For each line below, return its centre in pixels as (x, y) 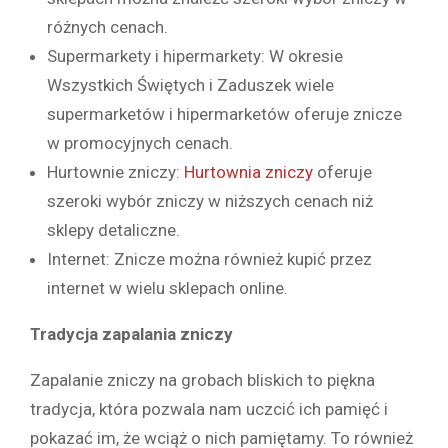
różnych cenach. (107, 26)
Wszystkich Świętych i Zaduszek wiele (190, 84)
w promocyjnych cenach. (140, 142)
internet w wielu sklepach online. (167, 287)
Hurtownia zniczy (248, 171)
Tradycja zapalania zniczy (131, 333)
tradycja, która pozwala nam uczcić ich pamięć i (209, 408)
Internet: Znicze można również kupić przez (209, 258)
